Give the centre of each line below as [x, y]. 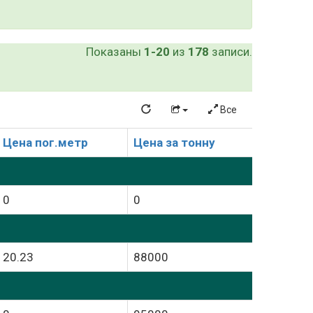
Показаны [115, 52]
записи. [231, 52]
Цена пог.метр [45, 143]
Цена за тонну [174, 143]
